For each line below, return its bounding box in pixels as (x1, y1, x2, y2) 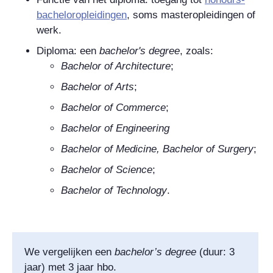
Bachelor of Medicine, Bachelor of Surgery (61, 143, 253, 155)
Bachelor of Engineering (61, 122, 169, 134)
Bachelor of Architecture (61, 60, 171, 72)
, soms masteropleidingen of (127, 9, 255, 21)
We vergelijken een (24, 246, 115, 258)
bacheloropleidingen (37, 9, 127, 21)
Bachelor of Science (61, 163, 152, 175)
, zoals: (180, 44, 213, 57)
